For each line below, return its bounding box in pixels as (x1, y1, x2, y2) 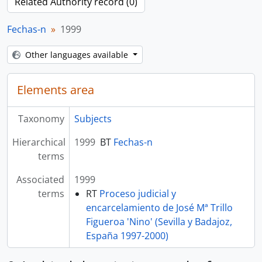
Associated (16, 173, 64, 186)
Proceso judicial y (99, 187, 176, 200)
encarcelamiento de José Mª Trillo (85, 201, 233, 214)
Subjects (74, 112, 112, 125)
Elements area (17, 82, 94, 98)
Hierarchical (12, 136, 65, 149)
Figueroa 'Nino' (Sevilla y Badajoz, (85, 215, 232, 228)
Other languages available (25, 49, 130, 60)
